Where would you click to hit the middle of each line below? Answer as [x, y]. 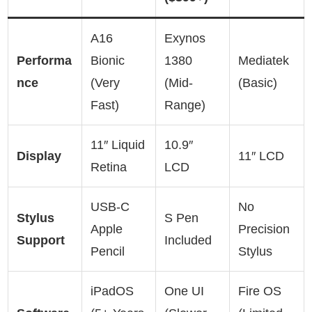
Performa [44, 60]
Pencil [108, 251]
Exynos [185, 38]
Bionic [108, 60]
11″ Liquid [118, 145]
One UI [184, 291]
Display [39, 156]
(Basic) [258, 83]
